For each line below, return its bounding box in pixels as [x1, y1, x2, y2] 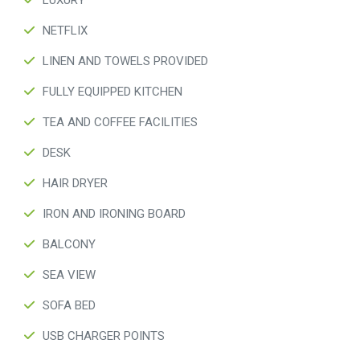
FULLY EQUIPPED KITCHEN [43, 84, 182, 100]
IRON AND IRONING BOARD [43, 207, 186, 222]
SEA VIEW [43, 268, 96, 283]
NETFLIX [43, 23, 88, 39]
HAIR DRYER [43, 176, 108, 191]
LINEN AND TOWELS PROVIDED [43, 54, 208, 69]
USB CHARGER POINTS [43, 329, 165, 344]
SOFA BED [43, 298, 96, 313]
